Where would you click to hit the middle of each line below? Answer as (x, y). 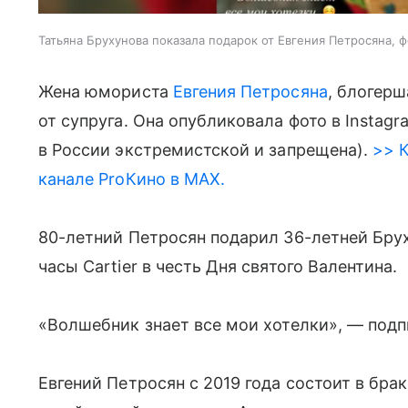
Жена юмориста (106, 92)
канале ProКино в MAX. (132, 179)
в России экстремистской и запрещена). (203, 150)
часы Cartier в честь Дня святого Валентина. (218, 266)
